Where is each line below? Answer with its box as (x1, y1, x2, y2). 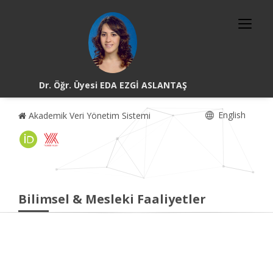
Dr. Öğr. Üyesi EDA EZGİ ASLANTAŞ (38, 79, 187, 91)
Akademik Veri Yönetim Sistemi (26, 110, 151, 121)
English (216, 109, 246, 121)
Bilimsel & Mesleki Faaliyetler (18, 191, 206, 207)
